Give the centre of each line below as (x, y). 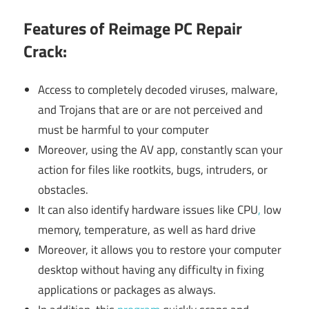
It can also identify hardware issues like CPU (148, 210)
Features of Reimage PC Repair (133, 28)
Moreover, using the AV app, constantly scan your (161, 150)
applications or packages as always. (127, 290)
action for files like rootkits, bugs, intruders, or (153, 170)
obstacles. (63, 190)
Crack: (45, 51)
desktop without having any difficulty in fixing (151, 270)
